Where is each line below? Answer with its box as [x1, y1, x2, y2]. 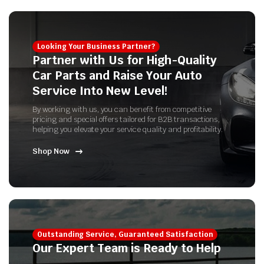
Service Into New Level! [32, 83, 167, 99]
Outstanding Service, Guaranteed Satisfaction [37, 230, 213, 240]
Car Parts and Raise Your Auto [32, 68, 202, 84]
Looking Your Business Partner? [37, 42, 155, 52]
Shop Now [32, 146, 70, 157]
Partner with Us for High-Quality [32, 52, 217, 68]
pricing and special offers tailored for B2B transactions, [32, 114, 220, 125]
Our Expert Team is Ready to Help [32, 240, 221, 256]
